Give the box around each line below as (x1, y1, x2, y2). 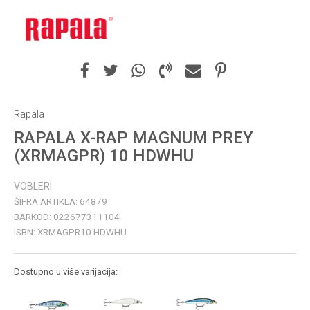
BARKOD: (14, 211, 53, 222)
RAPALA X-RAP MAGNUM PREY (14, 128, 253, 147)
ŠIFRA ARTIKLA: (14, 196, 80, 207)
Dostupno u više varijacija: (14, 266, 118, 277)
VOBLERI (14, 181, 52, 192)
